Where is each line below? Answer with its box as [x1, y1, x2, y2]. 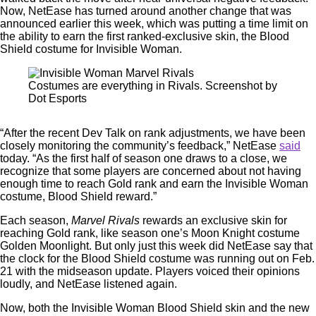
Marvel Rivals [71, 214, 140, 226]
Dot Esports [28, 92, 87, 104]
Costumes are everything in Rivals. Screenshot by [28, 80, 277, 92]
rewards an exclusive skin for [140, 214, 287, 226]
